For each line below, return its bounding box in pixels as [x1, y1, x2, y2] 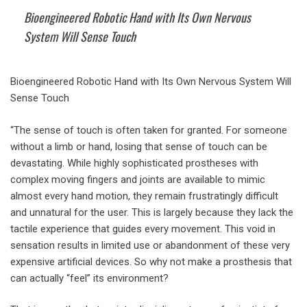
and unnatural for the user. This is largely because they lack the [10, 206, 293, 219]
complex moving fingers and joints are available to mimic [10, 173, 265, 186]
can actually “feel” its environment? [10, 271, 169, 284]
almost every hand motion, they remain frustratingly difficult [10, 189, 278, 202]
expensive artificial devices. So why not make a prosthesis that [10, 255, 292, 268]
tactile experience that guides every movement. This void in [10, 222, 275, 235]
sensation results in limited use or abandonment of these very [10, 238, 290, 251]
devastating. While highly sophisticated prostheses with [10, 156, 258, 169]
